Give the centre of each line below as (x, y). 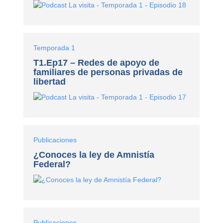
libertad (50, 82)
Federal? (52, 165)
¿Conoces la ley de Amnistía (94, 155)
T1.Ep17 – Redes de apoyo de (97, 63)
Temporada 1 (55, 48)
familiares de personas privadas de (108, 72)
